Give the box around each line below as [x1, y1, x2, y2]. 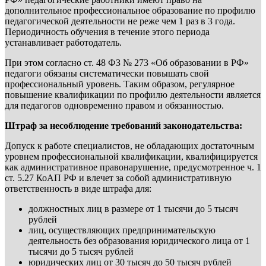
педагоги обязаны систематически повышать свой [5, 68, 209, 78]
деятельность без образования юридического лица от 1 [28, 235, 250, 246]
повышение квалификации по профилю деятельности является [5, 89, 261, 100]
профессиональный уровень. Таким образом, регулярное [5, 78, 235, 89]
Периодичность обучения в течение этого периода [5, 26, 210, 37]
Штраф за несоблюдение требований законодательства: [5, 120, 242, 131]
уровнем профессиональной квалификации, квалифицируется [5, 151, 258, 161]
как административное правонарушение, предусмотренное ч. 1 [5, 161, 261, 172]
